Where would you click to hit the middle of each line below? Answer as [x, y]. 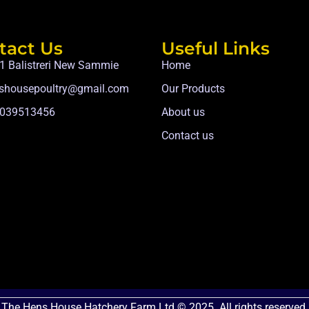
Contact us [188, 135]
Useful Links [216, 48]
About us [183, 112]
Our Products [193, 88]
